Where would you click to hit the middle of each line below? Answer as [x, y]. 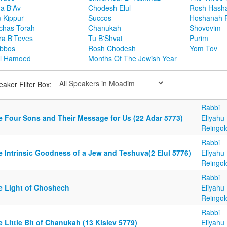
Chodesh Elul [109, 8]
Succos [100, 18]
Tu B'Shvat [105, 38]
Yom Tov [203, 48]
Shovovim [205, 28]
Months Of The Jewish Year [133, 59]
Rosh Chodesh [112, 48]
